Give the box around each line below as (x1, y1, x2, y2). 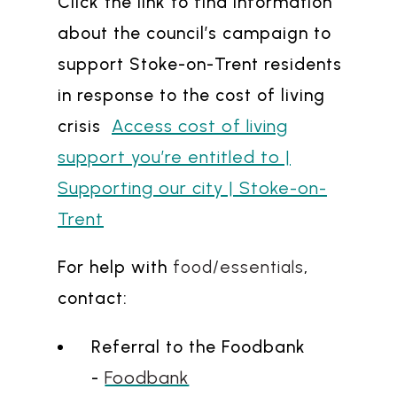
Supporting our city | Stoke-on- (58, 177, 327, 199)
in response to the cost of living (58, 85, 325, 106)
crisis (58, 116, 112, 137)
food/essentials (173, 257, 304, 278)
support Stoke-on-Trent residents (58, 54, 342, 75)
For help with (58, 257, 173, 278)
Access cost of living (112, 115, 288, 137)
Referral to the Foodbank (91, 336, 307, 357)
